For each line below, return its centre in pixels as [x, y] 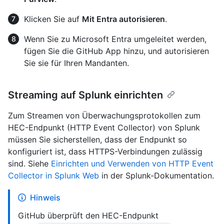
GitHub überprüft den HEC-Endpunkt [88, 215]
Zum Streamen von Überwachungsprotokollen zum [104, 115]
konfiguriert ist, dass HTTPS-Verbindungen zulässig [105, 151]
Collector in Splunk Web [53, 175]
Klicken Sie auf [53, 19]
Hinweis [45, 197]
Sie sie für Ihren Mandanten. [76, 63]
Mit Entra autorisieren [123, 19]
